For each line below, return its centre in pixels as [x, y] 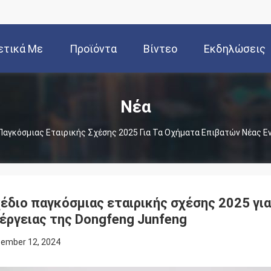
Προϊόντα [93, 49]
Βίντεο [160, 49]
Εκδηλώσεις [235, 49]
